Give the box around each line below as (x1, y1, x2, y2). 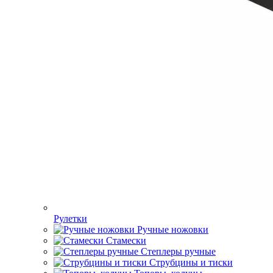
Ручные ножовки (137, 224, 208, 235)
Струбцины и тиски (149, 257, 233, 268)
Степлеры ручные (141, 246, 216, 257)
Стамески (106, 235, 146, 246)
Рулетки (54, 213, 87, 224)
